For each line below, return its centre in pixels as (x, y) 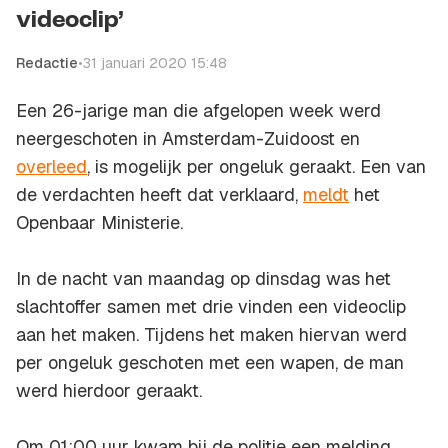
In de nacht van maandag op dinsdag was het (203, 279)
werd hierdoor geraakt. (109, 391)
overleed (51, 167)
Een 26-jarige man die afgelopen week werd (198, 111)
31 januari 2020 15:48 (155, 63)
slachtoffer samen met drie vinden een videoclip (211, 307)
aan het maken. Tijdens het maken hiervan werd (211, 335)
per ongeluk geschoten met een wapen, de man (210, 363)
